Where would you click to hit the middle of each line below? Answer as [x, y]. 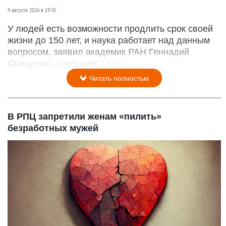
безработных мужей [53, 128]
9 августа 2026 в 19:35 [32, 10]
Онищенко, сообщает [54, 64]
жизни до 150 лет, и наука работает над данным [109, 41]
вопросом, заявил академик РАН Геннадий [98, 52]
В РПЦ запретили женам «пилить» [84, 117]
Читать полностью [118, 78]
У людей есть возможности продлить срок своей [110, 29]
